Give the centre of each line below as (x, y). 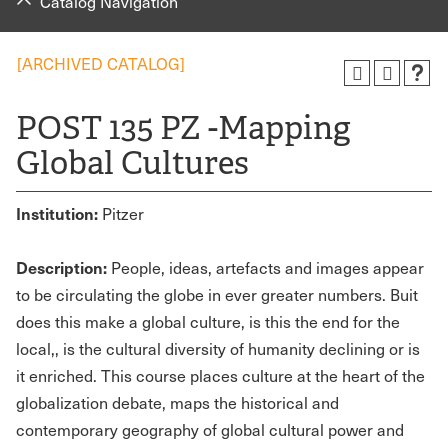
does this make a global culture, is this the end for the (208, 321)
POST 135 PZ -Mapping (183, 128)
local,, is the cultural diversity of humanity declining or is (218, 348)
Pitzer (121, 213)
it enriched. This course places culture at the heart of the (220, 375)
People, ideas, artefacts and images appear (265, 267)
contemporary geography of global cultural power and (210, 429)
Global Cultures (132, 163)
